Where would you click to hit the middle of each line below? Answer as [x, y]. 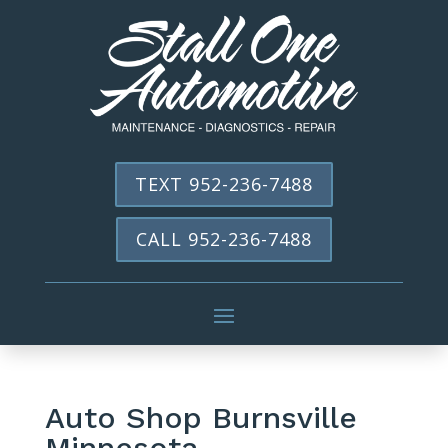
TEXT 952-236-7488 [223, 184]
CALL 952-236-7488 [223, 239]
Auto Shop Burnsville [200, 417]
